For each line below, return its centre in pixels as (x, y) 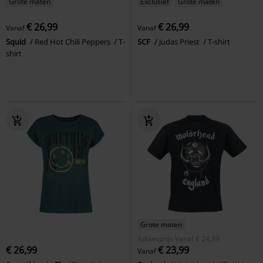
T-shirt (219, 41)
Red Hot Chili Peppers (73, 41)
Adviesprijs (155, 238)
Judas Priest (180, 41)
